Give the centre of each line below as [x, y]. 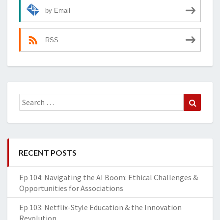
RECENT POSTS [48, 153]
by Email [58, 10]
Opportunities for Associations [71, 188]
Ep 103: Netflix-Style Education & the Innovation [100, 207]
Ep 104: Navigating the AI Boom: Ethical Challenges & [109, 178]
